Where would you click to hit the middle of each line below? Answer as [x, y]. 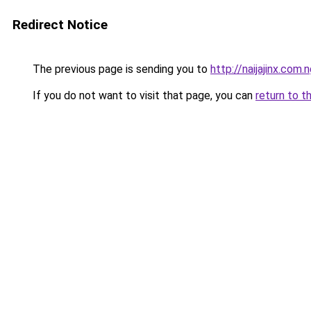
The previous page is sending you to [120, 69]
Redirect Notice [60, 25]
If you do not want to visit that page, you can [143, 95]
